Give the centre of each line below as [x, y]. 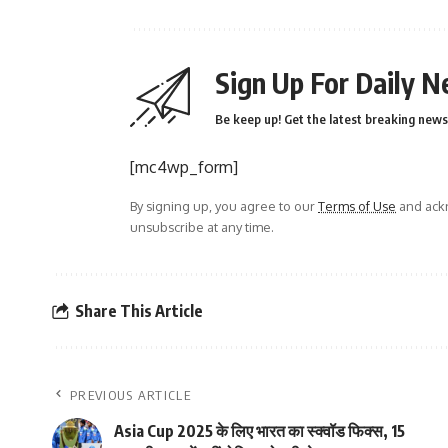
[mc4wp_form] [184, 167]
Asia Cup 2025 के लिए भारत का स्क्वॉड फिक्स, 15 [259, 431]
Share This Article [139, 310]
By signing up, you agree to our [224, 206]
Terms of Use [357, 206]
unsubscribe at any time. [202, 227]
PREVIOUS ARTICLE [130, 395]
